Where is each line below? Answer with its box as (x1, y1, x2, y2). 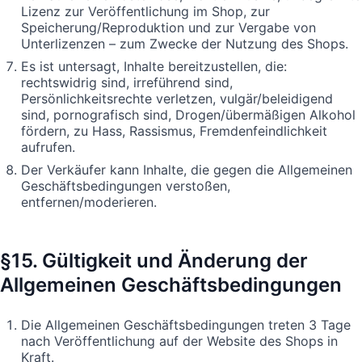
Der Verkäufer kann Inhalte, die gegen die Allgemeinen (21, 161, 352, 178)
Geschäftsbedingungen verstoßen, (21, 177, 230, 194)
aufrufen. (21, 138, 75, 155)
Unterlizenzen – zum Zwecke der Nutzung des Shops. (21, 35, 348, 52)
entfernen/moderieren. (21, 193, 157, 210)
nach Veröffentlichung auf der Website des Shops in (21, 332, 338, 349)
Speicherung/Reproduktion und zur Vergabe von (21, 19, 316, 36)
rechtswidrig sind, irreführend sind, (21, 74, 233, 90)
